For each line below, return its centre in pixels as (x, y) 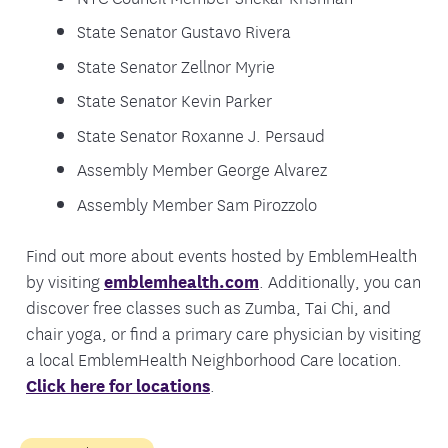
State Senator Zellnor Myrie (176, 65)
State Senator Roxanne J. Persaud (201, 134)
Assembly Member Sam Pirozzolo (197, 203)
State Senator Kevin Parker (175, 100)
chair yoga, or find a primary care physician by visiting (223, 333)
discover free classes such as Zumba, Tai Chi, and (208, 307)
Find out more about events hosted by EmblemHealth (221, 255)
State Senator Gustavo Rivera (184, 31)
